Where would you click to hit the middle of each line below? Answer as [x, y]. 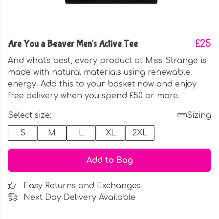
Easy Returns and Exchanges [82, 186]
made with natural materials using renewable [99, 72]
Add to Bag [109, 160]
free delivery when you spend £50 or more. [94, 96]
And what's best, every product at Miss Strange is [107, 61]
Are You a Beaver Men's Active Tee [73, 44]
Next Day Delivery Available [79, 197]
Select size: [30, 115]
